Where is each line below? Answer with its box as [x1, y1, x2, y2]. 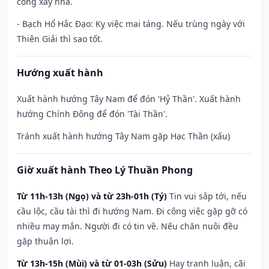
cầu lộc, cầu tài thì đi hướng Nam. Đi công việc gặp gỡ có [17, 205, 247, 217]
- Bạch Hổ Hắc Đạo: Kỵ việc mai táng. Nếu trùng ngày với [17, 18, 245, 30]
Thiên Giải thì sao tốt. [17, 33, 103, 45]
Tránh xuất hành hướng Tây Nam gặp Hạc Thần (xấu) [17, 130, 230, 142]
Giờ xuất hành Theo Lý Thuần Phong [17, 163, 193, 177]
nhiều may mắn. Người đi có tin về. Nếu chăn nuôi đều [17, 220, 238, 232]
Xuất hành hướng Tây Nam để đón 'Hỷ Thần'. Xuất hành [17, 93, 241, 105]
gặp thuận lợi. [17, 235, 74, 247]
